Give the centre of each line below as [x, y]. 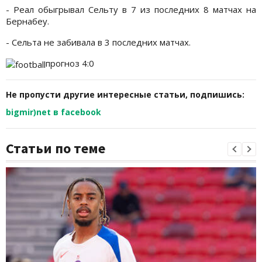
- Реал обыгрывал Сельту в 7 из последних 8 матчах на [131, 10]
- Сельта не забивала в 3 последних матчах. [98, 42]
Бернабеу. [27, 21]
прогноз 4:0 [70, 63]
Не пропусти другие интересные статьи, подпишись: [125, 95]
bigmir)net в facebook [54, 112]
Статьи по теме [56, 149]
